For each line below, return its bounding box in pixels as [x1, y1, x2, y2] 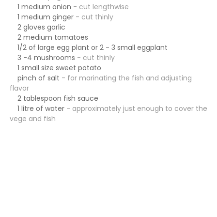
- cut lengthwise [73, 1, 129, 12]
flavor [10, 83, 29, 93]
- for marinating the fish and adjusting [62, 73, 192, 83]
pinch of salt [10, 73, 62, 83]
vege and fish [10, 113, 56, 124]
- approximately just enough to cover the [64, 103, 207, 113]
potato [78, 62, 101, 73]
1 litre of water [17, 103, 64, 113]
